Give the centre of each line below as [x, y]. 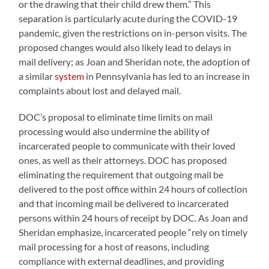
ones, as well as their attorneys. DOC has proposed [123, 160]
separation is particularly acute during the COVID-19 [128, 18]
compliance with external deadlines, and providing [122, 261]
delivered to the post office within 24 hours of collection [133, 189]
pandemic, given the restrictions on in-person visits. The [133, 32]
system [70, 76]
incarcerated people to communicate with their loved [127, 145]
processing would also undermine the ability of [114, 131]
